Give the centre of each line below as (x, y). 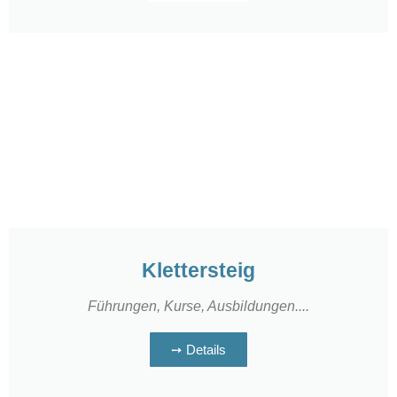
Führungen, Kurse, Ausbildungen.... (198, 307)
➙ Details (198, 350)
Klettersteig (198, 271)
